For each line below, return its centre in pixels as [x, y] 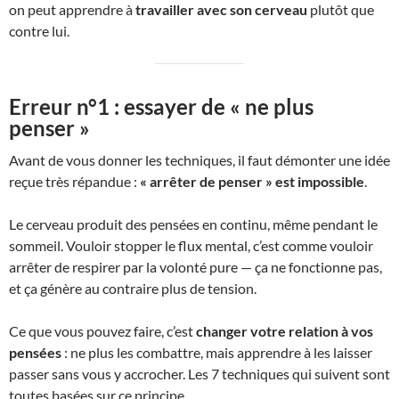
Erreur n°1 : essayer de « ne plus [161, 106]
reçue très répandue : [74, 181]
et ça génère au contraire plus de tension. [133, 288]
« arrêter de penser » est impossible [252, 181]
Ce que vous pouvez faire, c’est [102, 331]
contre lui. [39, 31]
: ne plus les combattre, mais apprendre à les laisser [217, 352]
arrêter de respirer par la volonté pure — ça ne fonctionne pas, [195, 267]
